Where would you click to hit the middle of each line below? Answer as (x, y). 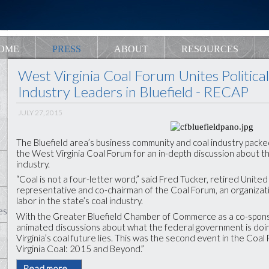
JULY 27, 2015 (41, 112)
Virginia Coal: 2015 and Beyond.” (80, 248)
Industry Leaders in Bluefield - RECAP (134, 92)
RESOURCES (210, 49)
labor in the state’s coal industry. (80, 201)
